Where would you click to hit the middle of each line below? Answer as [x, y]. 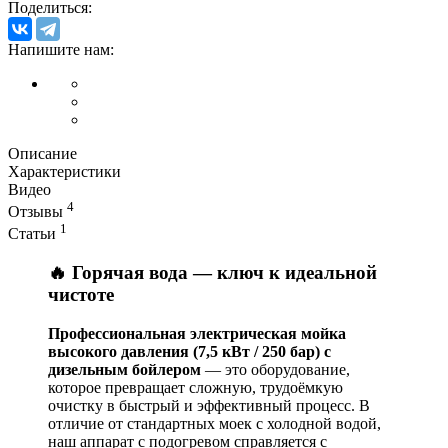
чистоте [81, 295]
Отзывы [37, 212]
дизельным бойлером [124, 369]
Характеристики [64, 171]
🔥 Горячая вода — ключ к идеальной [212, 273]
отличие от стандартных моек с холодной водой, [214, 423]
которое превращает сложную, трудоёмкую [195, 387]
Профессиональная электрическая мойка [197, 333]
